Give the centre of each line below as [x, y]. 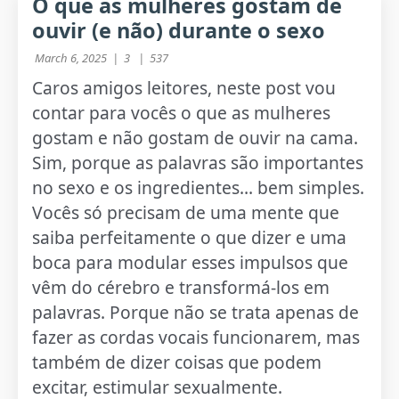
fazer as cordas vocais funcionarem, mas [196, 337]
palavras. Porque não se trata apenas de [196, 312]
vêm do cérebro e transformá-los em [181, 287]
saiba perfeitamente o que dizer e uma [190, 237]
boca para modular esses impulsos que [191, 262]
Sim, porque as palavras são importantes [198, 162]
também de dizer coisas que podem [177, 362]
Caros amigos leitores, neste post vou [184, 87]
